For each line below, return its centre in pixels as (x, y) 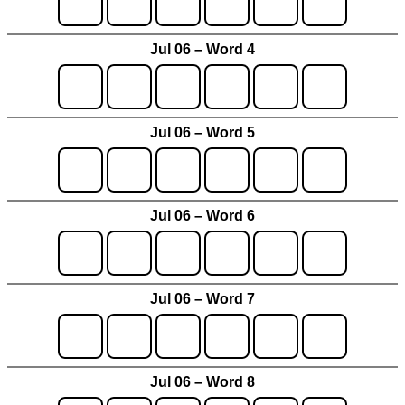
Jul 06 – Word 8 (202, 381)
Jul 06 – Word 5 (202, 132)
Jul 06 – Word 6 (202, 215)
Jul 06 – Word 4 (202, 49)
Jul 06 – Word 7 (202, 298)
